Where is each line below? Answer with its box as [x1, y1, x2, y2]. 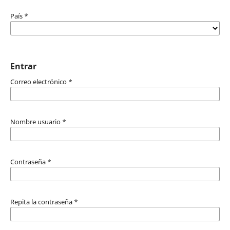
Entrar [10, 60, 36, 72]
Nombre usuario [10, 117, 62, 126]
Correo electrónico [10, 76, 68, 86]
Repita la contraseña [10, 197, 74, 206]
